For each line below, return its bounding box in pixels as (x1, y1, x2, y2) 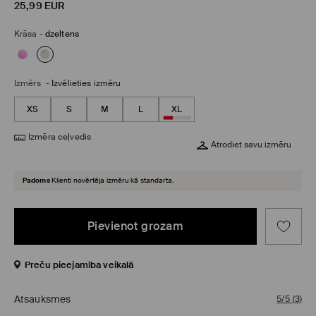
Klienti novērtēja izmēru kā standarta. (51, 176, 174, 186)
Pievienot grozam (87, 218, 184, 233)
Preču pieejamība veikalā (25, 259, 134, 272)
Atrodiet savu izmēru (211, 139, 291, 151)
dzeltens (44, 28, 79, 40)
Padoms (23, 176, 50, 186)
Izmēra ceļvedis (28, 131, 92, 143)
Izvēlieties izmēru (51, 78, 121, 90)
